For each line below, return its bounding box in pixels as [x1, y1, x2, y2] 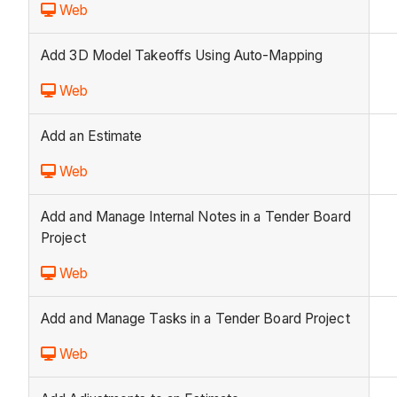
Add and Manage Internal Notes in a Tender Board [41, 208, 351, 226]
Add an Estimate [41, 128, 143, 145]
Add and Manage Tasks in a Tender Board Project [41, 310, 350, 328]
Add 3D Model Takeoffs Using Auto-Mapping [41, 47, 323, 65]
